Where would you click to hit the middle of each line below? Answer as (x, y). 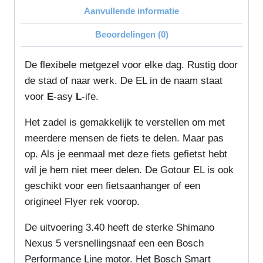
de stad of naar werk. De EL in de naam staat (124, 81)
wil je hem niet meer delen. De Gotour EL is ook (129, 170)
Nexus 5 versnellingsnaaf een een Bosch (114, 244)
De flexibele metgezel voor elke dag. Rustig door (131, 65)
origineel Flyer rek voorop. (82, 202)
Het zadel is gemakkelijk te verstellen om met (125, 123)
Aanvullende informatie (131, 11)
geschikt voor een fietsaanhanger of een (112, 186)
